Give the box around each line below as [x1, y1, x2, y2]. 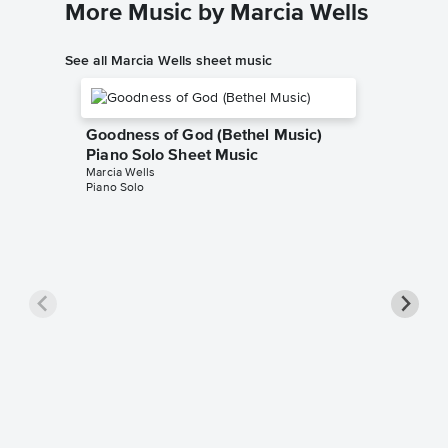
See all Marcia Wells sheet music [65, 52, 272, 69]
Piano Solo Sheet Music [86, 148, 259, 165]
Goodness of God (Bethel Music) [86, 128, 323, 145]
